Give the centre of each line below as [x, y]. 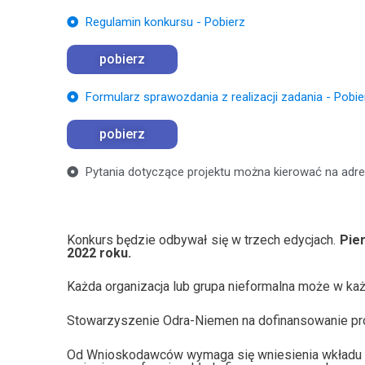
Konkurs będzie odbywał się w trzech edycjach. [203, 240]
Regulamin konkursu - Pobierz [165, 22]
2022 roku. [99, 253]
